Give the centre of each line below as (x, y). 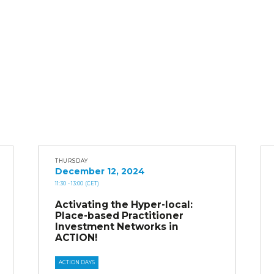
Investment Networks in (117, 226)
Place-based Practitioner (119, 215)
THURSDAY (72, 161)
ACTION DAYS (77, 263)
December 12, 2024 (100, 172)
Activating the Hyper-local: (124, 204)
